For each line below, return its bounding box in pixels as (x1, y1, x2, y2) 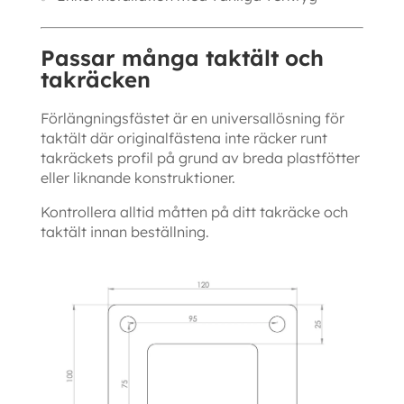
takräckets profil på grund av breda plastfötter (40, 149, 360, 168)
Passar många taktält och (40, 44, 324, 72)
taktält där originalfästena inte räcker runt (40, 129, 327, 148)
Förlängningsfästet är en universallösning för (40, 109, 344, 128)
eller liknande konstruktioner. (40, 169, 235, 188)
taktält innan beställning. (40, 223, 209, 242)
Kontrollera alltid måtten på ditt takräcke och (40, 203, 348, 222)
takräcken (40, 66, 151, 94)
